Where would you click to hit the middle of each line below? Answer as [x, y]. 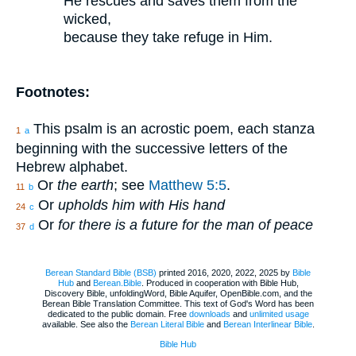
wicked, [87, 19]
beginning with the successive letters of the [152, 148]
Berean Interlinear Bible [267, 325]
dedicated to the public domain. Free [118, 314]
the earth [85, 185]
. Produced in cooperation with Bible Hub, [220, 283]
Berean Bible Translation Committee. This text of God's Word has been [178, 304]
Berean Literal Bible [167, 325]
